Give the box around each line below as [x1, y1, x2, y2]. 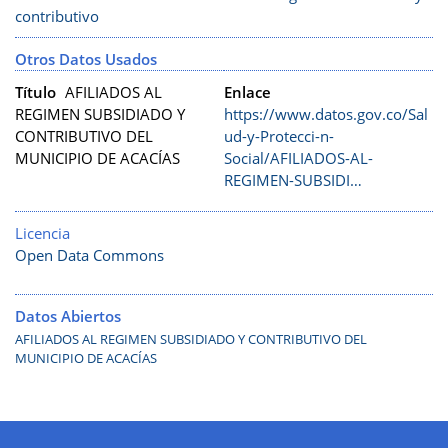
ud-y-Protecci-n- [224, 126, 334, 147]
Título [15, 82, 56, 103]
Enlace [224, 82, 271, 103]
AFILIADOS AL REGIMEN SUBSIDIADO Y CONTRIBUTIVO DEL [15, 330, 367, 349]
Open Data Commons [15, 245, 164, 266]
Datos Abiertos [15, 306, 121, 327]
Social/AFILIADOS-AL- [224, 148, 373, 169]
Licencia [15, 223, 70, 244]
